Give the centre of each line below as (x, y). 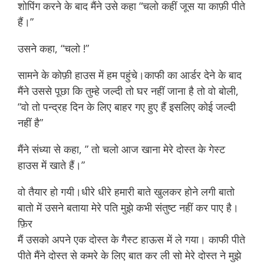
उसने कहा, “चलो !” (55, 48)
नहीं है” (30, 123)
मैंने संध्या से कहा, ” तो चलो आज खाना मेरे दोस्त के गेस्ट (121, 149)
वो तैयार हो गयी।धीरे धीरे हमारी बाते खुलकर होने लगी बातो (126, 192)
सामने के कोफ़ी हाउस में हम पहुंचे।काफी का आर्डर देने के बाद (130, 75)
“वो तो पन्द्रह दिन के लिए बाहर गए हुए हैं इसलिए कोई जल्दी (127, 107)
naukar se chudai (135, 48)
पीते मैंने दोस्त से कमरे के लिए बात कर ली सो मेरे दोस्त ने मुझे (129, 255)
